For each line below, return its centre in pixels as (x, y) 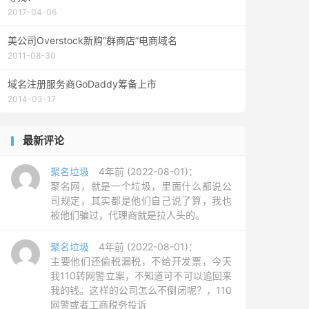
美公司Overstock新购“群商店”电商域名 (92, 40)
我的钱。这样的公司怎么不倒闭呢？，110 (141, 290)
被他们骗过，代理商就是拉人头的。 (128, 215)
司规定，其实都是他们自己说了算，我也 (141, 200)
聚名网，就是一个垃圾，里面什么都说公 (141, 186)
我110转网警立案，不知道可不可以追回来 (141, 276)
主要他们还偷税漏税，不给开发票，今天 (141, 261)
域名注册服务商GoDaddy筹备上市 (82, 84)
